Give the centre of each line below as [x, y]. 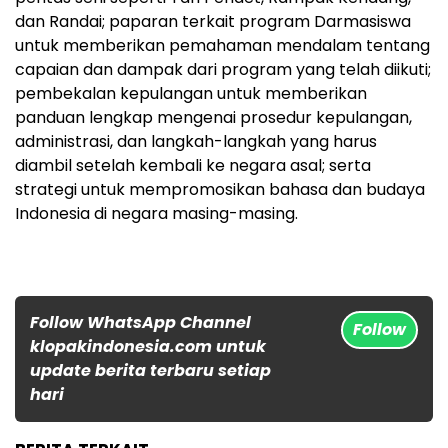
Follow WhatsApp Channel [140, 322]
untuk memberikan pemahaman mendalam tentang [222, 45]
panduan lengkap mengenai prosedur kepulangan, [213, 117]
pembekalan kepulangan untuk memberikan [191, 93]
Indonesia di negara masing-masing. [156, 213]
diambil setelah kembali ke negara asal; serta [193, 165]
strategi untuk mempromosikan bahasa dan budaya [220, 189]
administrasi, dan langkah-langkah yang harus [196, 141]
